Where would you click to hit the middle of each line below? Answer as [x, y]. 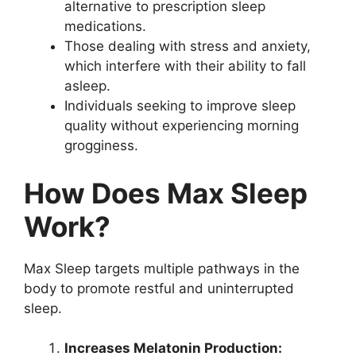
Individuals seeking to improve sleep [180, 106]
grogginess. [101, 146]
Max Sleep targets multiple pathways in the [162, 268]
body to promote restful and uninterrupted [159, 288]
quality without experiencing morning [182, 126]
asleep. [87, 86]
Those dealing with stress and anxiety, [188, 46]
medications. [105, 27]
